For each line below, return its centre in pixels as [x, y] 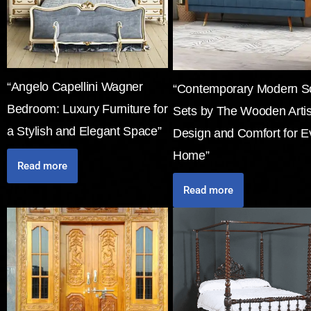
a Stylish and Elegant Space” [84, 131]
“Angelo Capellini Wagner [75, 86]
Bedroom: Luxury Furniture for [87, 109]
